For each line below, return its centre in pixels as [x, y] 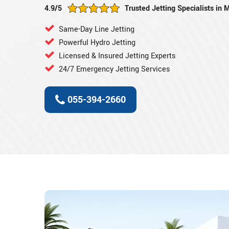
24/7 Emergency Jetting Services [114, 69]
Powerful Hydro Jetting [97, 42]
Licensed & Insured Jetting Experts [117, 56]
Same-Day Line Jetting [97, 29]
